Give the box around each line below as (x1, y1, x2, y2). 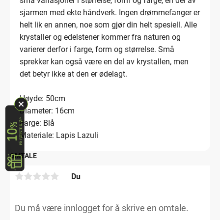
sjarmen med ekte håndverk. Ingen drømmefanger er (20, 8, 200, 18)
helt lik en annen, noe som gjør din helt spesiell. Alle (20, 20, 197, 30)
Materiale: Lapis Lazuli (20, 131, 98, 140)
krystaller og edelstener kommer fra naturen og (20, 32, 181, 42)
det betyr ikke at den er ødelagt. (20, 69, 127, 79)
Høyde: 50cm (20, 94, 65, 104)
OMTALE (10, 152, 37, 160)
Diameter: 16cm (20, 106, 75, 116)
